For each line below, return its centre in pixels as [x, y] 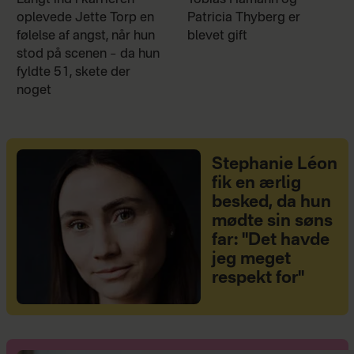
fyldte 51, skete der [73, 73]
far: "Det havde [270, 240]
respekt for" [258, 278]
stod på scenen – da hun [88, 55]
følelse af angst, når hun [85, 36]
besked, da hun [271, 202]
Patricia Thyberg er [244, 18]
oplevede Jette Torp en [85, 18]
